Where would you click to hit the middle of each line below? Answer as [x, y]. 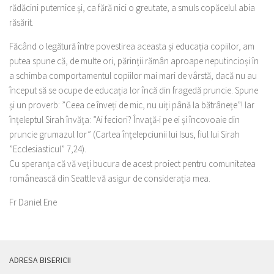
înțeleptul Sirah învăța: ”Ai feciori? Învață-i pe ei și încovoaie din [124, 120]
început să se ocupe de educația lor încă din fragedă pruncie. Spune [134, 90]
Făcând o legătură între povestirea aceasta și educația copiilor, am [132, 46]
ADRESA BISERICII [40, 260]
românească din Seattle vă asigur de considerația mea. [110, 178]
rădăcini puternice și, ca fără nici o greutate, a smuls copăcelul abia [132, 8]
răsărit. [21, 22]
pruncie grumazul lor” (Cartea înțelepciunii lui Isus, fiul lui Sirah [124, 134]
